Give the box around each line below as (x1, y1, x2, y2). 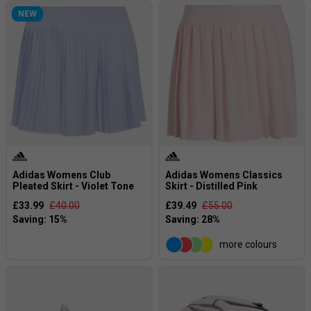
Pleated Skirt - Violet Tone (12, 180, 134, 192)
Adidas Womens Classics (165, 169, 283, 180)
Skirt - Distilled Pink (165, 180, 258, 192)
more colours (219, 239, 277, 251)
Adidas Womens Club (12, 169, 110, 180)
